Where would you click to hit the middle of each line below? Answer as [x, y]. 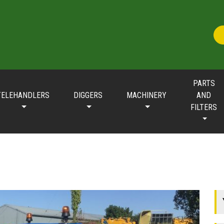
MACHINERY [146, 95]
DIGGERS [88, 95]
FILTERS [204, 107]
